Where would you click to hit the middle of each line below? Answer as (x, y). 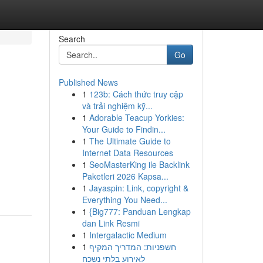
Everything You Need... (124, 200)
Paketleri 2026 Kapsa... (125, 176)
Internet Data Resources (127, 153)
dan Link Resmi (111, 223)
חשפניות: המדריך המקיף (132, 247)
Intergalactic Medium (128, 235)
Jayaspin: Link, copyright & (139, 188)
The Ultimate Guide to (130, 141)
